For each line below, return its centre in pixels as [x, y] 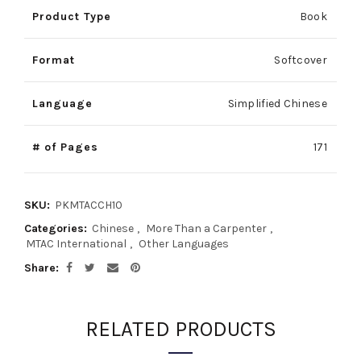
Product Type [72, 17]
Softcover [301, 60]
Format [54, 60]
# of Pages [65, 147]
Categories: [57, 229]
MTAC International [76, 244]
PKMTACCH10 [89, 205]
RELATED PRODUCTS [180, 330]
